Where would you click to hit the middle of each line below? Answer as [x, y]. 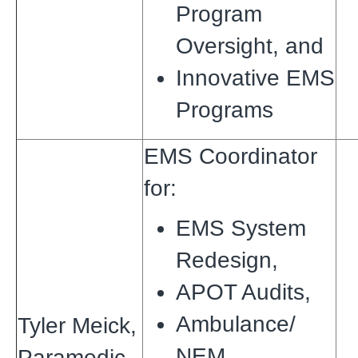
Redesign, [227, 260]
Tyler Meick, [77, 325]
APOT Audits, [243, 292]
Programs [225, 109]
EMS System [241, 228]
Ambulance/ [236, 324]
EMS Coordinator [231, 156]
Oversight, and [253, 46]
